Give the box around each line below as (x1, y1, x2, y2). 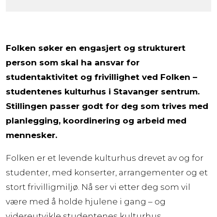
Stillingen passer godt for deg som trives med (6, 101, 208, 111)
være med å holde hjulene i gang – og (6, 196, 166, 206)
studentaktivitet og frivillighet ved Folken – (6, 72, 197, 82)
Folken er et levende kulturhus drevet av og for (6, 153, 203, 163)
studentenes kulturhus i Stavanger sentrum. (6, 86, 200, 96)
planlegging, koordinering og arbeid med (6, 115, 186, 125)
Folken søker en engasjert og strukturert (6, 43, 186, 53)
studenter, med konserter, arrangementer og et (6, 167, 208, 177)
